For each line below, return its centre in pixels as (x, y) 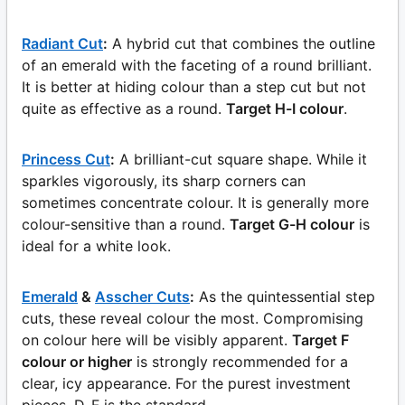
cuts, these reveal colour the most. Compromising (193, 318)
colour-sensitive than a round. (123, 224)
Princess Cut (66, 159)
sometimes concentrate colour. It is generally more (195, 202)
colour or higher (77, 361)
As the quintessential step (287, 296)
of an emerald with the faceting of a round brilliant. (197, 65)
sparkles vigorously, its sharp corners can (164, 180)
